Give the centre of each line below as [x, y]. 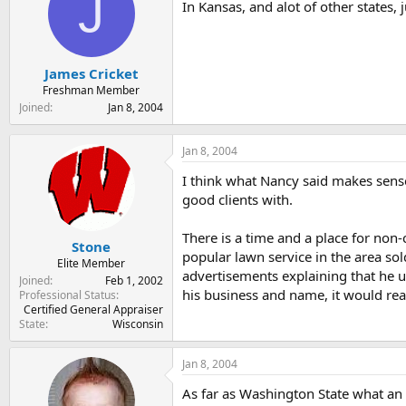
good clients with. [237, 199]
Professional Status [68, 295]
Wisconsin [138, 324]
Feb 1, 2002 [134, 280]
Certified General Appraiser [93, 309]
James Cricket [91, 73]
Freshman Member [91, 90]
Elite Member [91, 263]
